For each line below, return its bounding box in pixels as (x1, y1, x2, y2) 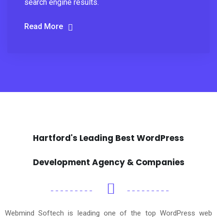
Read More (24, 22, 63, 31)
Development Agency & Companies (32, 156, 185, 168)
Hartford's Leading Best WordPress (33, 132, 184, 144)
